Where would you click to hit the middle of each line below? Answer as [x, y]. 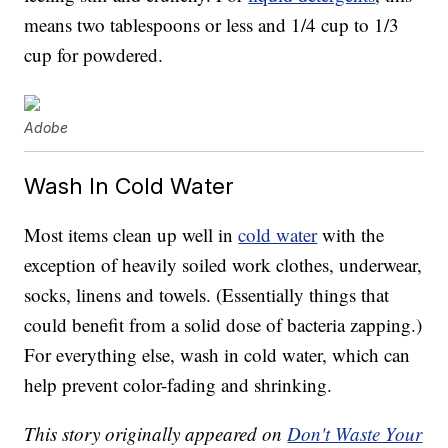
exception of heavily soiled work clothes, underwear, [223, 265]
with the [351, 235]
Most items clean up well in [131, 235]
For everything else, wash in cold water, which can [217, 355]
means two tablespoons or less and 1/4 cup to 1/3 [212, 25]
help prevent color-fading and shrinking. [178, 385]
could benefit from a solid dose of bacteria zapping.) [223, 325]
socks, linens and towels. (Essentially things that [207, 295]
